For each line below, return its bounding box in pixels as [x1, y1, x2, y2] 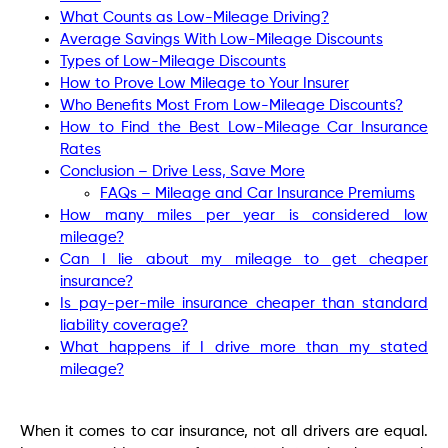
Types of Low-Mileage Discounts [60, 53, 286, 69]
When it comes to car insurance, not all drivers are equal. [20, 423, 428, 439]
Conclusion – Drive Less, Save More [60, 163, 305, 179]
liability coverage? [60, 317, 188, 333]
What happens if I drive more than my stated [60, 339, 428, 355]
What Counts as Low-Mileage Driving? [60, 9, 329, 25]
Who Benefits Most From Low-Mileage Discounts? [60, 97, 403, 113]
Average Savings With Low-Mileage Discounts [60, 31, 383, 47]
